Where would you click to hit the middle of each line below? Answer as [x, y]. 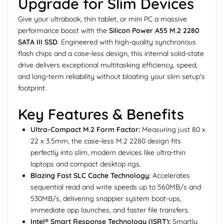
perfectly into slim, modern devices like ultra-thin [108, 153]
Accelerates [170, 176]
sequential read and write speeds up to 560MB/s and [116, 187]
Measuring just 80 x [173, 130]
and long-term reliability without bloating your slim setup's [111, 77]
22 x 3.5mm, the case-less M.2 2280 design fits [106, 141]
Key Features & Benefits [101, 114]
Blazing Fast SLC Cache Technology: [90, 176]
